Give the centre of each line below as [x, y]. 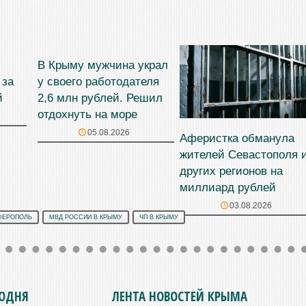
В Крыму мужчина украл [103, 66]
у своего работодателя [98, 82]
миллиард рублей [228, 187]
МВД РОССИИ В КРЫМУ [86, 218]
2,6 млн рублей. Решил [100, 98]
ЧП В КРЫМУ [159, 218]
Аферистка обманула [237, 138]
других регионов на [231, 171]
